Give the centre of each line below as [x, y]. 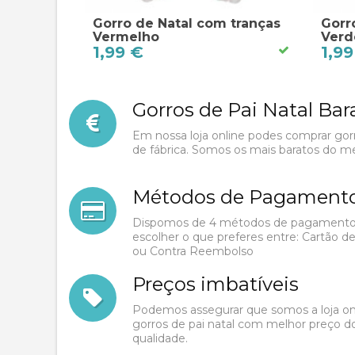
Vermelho [126, 37]
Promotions [153, 298]
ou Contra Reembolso [193, 252]
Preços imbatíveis [216, 284]
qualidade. [160, 339]
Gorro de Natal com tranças [187, 24]
